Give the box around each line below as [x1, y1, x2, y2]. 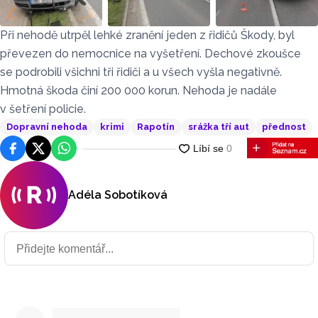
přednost [261, 121, 306, 133]
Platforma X [31, 141, 94, 155]
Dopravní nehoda [6, 121, 88, 133]
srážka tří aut [187, 121, 249, 133]
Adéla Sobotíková [68, 188, 168, 202]
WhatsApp [56, 141, 113, 155]
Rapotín [137, 121, 175, 133]
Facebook [5, 141, 58, 155]
